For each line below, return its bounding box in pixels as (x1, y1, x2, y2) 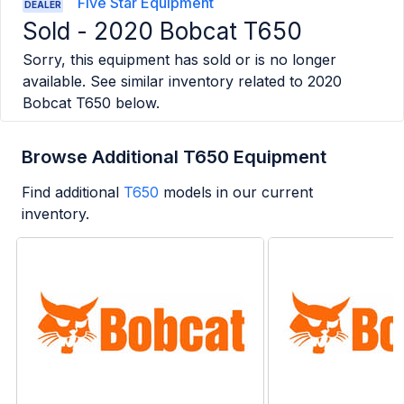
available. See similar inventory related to (23, 72, 303, 91)
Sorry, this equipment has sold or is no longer (23, 50, 336, 69)
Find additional (22, 183, 119, 202)
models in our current (163, 183, 313, 202)
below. (111, 94, 160, 113)
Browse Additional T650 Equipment (22, 146, 326, 169)
